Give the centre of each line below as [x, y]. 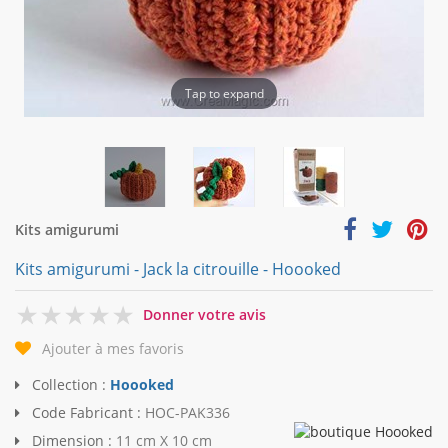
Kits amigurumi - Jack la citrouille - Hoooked [178, 269]
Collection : [69, 385]
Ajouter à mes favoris [113, 349]
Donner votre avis [204, 314]
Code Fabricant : [86, 413]
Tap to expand [224, 93]
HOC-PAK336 [187, 413]
